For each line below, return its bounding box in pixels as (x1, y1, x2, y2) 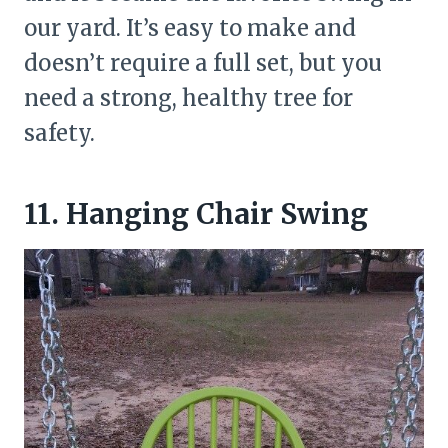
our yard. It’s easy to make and (24, 13, 356, 42)
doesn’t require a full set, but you (24, 48, 382, 77)
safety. (24, 118, 95, 147)
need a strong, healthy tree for (24, 83, 353, 112)
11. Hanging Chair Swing (24, 195, 368, 232)
